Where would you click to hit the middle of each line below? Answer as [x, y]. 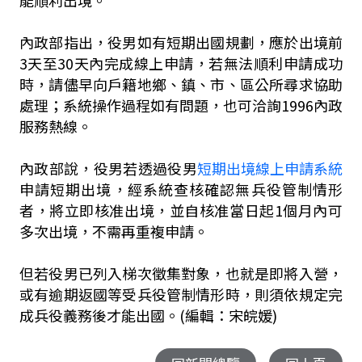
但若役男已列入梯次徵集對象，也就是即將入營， [181, 273]
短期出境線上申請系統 [270, 168]
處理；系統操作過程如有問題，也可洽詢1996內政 [181, 105]
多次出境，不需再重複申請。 [114, 231]
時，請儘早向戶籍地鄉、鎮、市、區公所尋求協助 [181, 84]
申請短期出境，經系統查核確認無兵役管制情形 [181, 189]
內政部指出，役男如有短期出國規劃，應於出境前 [181, 42]
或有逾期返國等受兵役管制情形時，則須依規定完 [181, 294]
